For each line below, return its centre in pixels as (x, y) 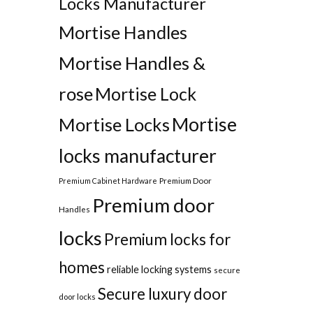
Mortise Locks (114, 125)
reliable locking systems (159, 270)
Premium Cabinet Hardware (108, 181)
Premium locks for (167, 240)
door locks (77, 297)
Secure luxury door (162, 294)
